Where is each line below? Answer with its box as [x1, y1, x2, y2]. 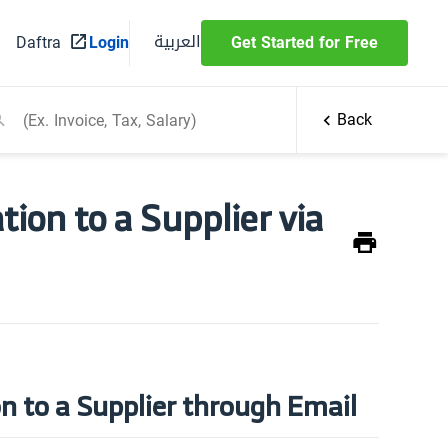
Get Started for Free [231, 27, 378, 58]
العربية [154, 25, 201, 57]
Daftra [16, 27, 61, 58]
